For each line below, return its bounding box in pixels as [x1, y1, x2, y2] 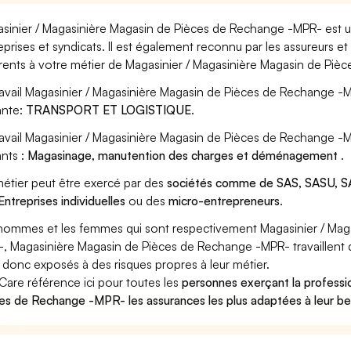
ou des [125, 193, 169, 208]
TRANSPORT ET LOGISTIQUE [26, 102, 192, 118]
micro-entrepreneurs [168, 193, 280, 208]
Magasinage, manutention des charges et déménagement [27, 147, 342, 163]
